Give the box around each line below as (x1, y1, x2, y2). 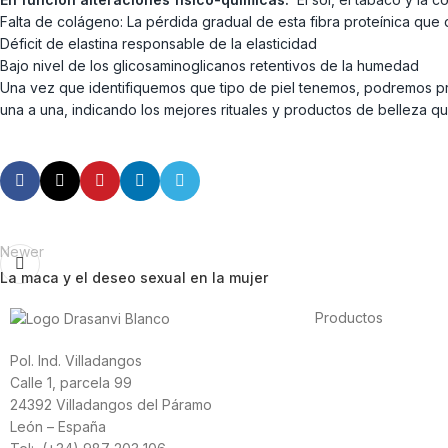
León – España (10, 417, 106, 435)
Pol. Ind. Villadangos (10, 351, 142, 369)
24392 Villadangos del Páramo (10, 395, 212, 413)
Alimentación (315, 350, 399, 368)
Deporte (315, 372, 371, 390)
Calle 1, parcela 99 (10, 373, 132, 391)
